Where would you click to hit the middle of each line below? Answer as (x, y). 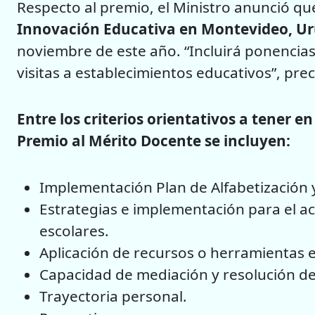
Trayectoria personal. (113, 296)
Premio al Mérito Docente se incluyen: (154, 140)
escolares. (74, 231)
